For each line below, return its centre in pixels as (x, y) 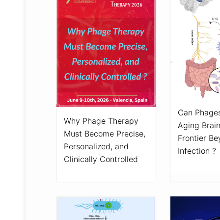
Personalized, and (96, 147)
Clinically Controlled (101, 159)
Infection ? (197, 151)
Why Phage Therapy (101, 121)
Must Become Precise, (105, 134)
